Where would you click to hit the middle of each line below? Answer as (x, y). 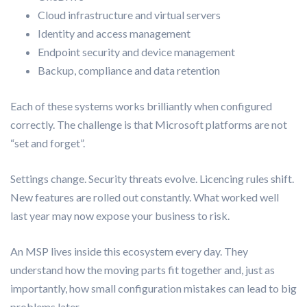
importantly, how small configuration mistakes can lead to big (153, 288)
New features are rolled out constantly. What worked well (145, 197)
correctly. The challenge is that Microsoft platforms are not (149, 124)
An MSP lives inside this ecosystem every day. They (129, 251)
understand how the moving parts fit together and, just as (143, 270)
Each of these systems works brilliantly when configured (141, 106)
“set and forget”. (48, 143)
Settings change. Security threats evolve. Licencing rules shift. (152, 179)
